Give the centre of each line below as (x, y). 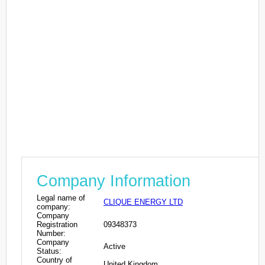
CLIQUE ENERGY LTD (143, 202)
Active (114, 246)
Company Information (114, 181)
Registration (57, 224)
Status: (49, 251)
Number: (51, 233)
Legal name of (61, 198)
